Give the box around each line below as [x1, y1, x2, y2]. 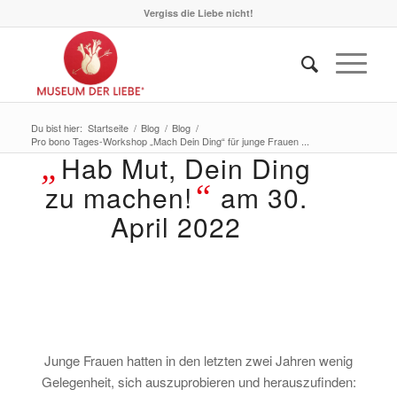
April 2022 [111, 207, 242, 245]
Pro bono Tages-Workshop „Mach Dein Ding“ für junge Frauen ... [30, 134, 309, 148]
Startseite [87, 121, 128, 135]
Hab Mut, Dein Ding [61, 149, 312, 187]
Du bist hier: [30, 121, 82, 135]
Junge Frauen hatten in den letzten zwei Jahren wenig [44, 350, 353, 370]
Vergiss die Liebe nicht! [143, 6, 253, 19]
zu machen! [44, 178, 192, 216]
